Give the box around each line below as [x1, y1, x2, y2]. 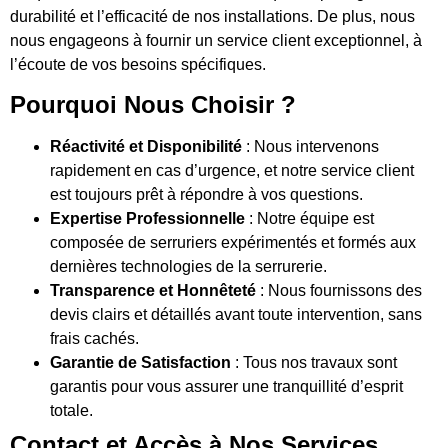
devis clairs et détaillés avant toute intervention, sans [50, 306, 422, 324]
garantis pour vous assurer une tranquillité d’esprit [50, 378, 403, 396]
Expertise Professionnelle [50, 210, 245, 228]
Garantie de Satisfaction [50, 354, 231, 372]
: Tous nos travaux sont [231, 354, 397, 372]
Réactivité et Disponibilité [50, 138, 242, 156]
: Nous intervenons [242, 138, 379, 156]
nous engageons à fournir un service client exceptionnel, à [10, 31, 422, 49]
